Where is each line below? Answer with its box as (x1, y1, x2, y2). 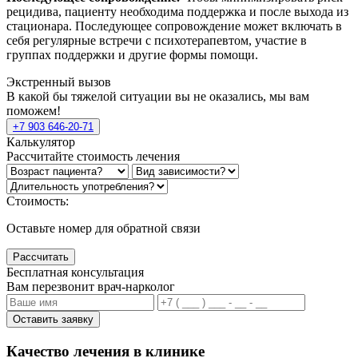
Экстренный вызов (6, 75, 111, 89)
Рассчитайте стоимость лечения (6, 149, 180, 164)
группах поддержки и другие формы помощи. (6, 48, 258, 62)
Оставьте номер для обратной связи (6, 221, 201, 236)
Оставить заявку (13, 313, 93, 326)
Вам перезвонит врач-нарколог (6, 280, 175, 294)
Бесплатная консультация (6, 265, 144, 280)
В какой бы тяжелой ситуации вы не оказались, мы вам (6, 89, 309, 104)
